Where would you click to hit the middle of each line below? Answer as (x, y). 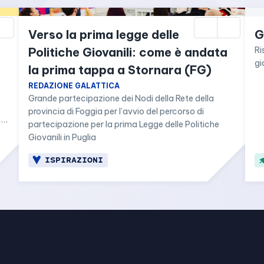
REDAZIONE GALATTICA (74, 86)
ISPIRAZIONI (74, 160)
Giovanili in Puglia (62, 137)
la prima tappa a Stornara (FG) (120, 70)
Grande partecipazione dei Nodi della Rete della (121, 98)
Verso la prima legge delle (104, 34)
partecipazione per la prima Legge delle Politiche (124, 124)
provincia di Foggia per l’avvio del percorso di (116, 111)
